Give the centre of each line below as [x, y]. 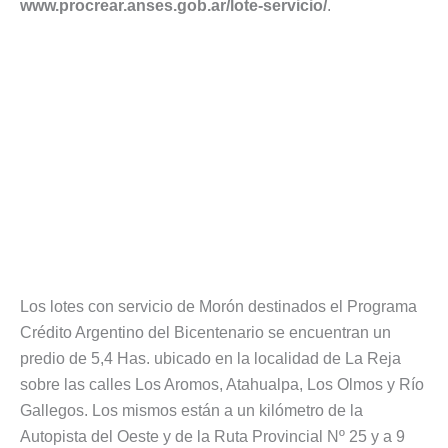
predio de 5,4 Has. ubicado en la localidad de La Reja [210, 359]
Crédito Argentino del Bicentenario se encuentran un [205, 333]
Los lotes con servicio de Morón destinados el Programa [218, 307]
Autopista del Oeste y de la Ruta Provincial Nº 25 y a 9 [212, 437]
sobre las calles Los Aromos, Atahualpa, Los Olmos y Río [222, 385]
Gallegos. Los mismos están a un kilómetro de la [191, 411]
